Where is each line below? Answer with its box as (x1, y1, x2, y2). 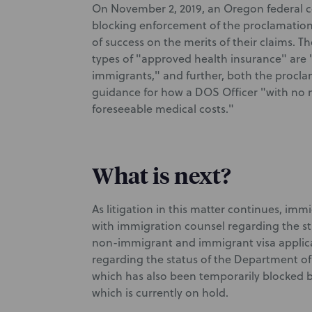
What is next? (92, 161, 231, 189)
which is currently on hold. (92, 284, 228, 300)
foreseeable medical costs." (92, 100, 237, 116)
